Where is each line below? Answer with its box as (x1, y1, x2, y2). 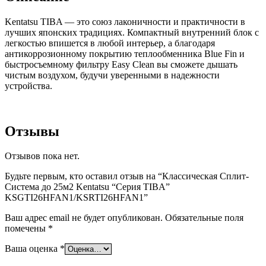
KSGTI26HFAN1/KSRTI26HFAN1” (5, 192, 148, 203)
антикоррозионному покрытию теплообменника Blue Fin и (5, 48, 245, 59)
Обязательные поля (165, 213, 243, 223)
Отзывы (5, 123, 59, 139)
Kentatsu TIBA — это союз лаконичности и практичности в (5, 16, 245, 27)
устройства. (5, 80, 52, 91)
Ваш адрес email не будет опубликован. (5, 213, 163, 223)
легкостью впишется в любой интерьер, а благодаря (5, 37, 215, 48)
